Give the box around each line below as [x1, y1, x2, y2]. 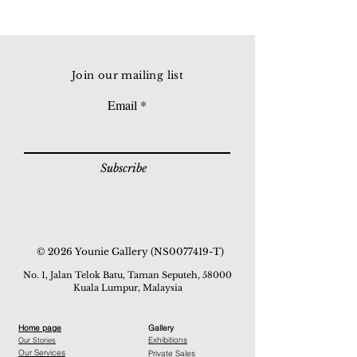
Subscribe [100, 162, 147, 175]
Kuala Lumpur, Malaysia [73, 282, 182, 293]
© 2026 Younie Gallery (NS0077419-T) [37, 245, 226, 257]
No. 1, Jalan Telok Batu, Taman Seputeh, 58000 [23, 269, 232, 280]
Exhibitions [148, 335, 187, 345]
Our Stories [18, 335, 56, 344]
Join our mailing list [71, 69, 184, 82]
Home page [18, 323, 61, 333]
